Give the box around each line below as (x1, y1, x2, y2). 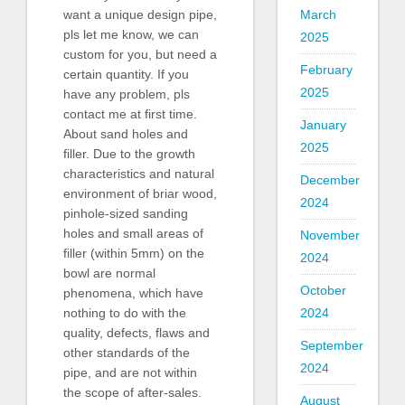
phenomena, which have (63, 286, 203, 301)
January (299, 118, 346, 132)
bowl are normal (63, 266, 155, 281)
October (299, 283, 346, 297)
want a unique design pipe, (63, 7, 217, 23)
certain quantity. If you (63, 67, 189, 82)
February (299, 62, 353, 77)
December (299, 173, 360, 187)
